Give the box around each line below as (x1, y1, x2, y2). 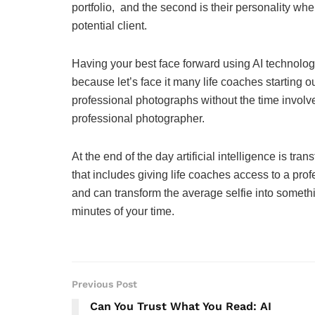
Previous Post (72, 278, 137, 290)
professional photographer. (72, 112, 207, 125)
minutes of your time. (72, 205, 177, 218)
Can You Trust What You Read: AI (90, 300, 271, 314)
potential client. (72, 20, 150, 32)
